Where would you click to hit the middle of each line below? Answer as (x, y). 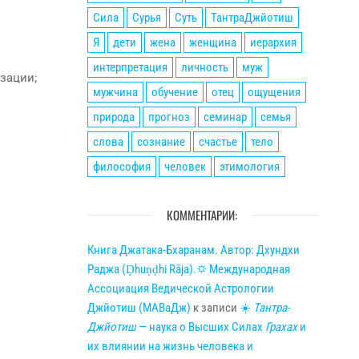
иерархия (273, 42)
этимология (249, 167)
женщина (212, 42)
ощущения (274, 92)
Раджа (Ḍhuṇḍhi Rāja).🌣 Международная (188, 269)
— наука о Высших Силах (200, 327)
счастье (218, 142)
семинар (225, 117)
